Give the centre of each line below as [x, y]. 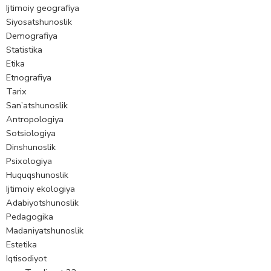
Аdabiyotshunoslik [42, 203]
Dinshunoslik [31, 147]
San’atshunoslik [37, 106]
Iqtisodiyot [26, 259]
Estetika [21, 245]
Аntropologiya [35, 119]
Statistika [24, 50]
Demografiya [32, 36]
